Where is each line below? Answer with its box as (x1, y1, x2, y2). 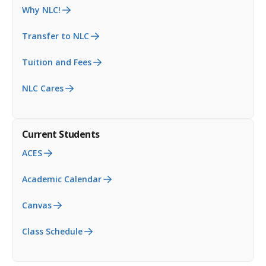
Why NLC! (22, 4, 61, 15)
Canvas (22, 199, 52, 211)
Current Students (22, 127, 100, 141)
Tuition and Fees (22, 56, 91, 68)
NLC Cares (22, 82, 64, 94)
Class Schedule (22, 225, 83, 237)
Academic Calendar (22, 173, 102, 185)
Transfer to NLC (22, 30, 89, 42)
